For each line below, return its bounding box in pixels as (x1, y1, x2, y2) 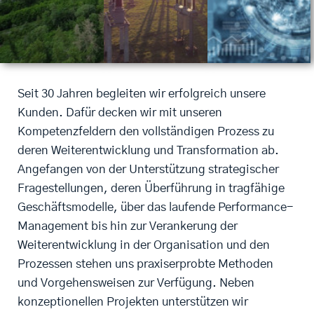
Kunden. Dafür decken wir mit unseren (18, 107, 222, 119)
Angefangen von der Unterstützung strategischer (18, 163, 279, 176)
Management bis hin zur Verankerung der (18, 220, 238, 233)
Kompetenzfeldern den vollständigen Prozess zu (18, 125, 274, 138)
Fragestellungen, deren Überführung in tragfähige (18, 182, 285, 195)
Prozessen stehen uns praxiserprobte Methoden (18, 258, 273, 271)
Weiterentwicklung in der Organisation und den (18, 239, 270, 252)
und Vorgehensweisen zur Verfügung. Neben (18, 277, 254, 289)
